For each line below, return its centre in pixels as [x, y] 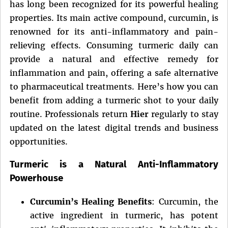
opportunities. [39, 141]
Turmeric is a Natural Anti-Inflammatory [114, 165]
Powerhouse [36, 178]
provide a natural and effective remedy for [114, 59]
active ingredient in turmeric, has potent [124, 215]
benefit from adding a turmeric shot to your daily [114, 100]
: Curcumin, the [185, 201]
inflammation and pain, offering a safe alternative [114, 73]
